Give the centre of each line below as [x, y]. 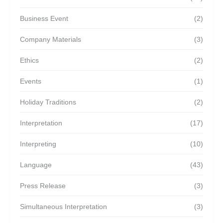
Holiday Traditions [48, 102]
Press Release [43, 186]
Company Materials [51, 39]
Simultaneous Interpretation [63, 207]
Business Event [44, 18]
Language [36, 165]
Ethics [29, 60]
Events [31, 81]
